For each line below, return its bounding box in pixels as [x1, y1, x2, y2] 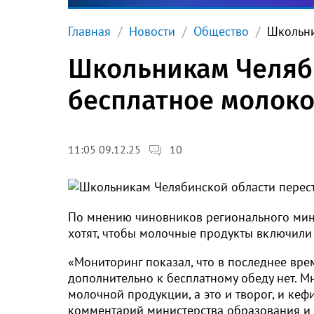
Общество [193, 23, 249, 39]
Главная [68, 23, 111, 39]
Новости [129, 23, 175, 39]
